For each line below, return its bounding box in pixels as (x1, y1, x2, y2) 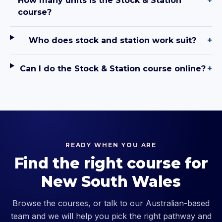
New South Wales (41, 172, 181, 191)
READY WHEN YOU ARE (65, 141, 157, 149)
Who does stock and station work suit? (29, 36, 197, 46)
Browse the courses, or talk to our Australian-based (12, 198, 210, 209)
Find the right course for (14, 154, 208, 173)
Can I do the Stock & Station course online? (19, 64, 206, 74)
